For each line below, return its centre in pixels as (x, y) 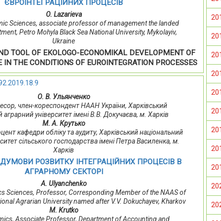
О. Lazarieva (64, 15)
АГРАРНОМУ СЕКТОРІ (64, 172)
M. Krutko (64, 210)
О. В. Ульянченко (64, 97)
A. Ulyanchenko (64, 184)
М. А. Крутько (64, 124)
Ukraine (64, 41)
